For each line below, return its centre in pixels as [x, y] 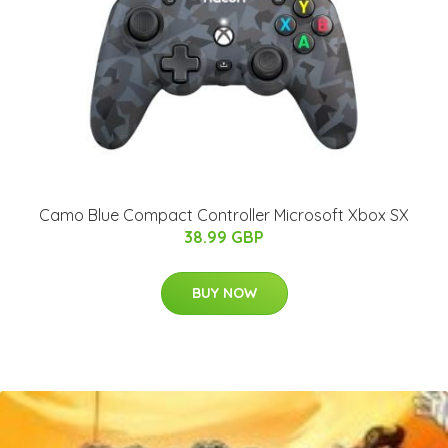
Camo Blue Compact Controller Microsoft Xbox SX [224, 215]
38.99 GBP [224, 237]
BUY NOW [224, 293]
